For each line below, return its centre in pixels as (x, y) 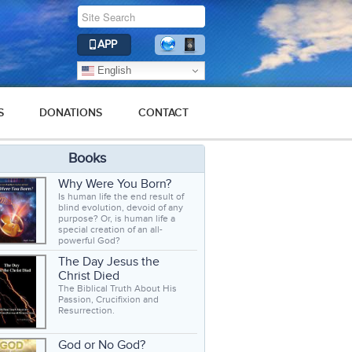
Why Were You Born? (114, 184)
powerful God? (89, 240)
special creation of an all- (110, 229)
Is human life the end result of (121, 196)
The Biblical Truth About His (117, 288)
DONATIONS (71, 113)
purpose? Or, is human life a (116, 218)
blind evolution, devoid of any (120, 207)
